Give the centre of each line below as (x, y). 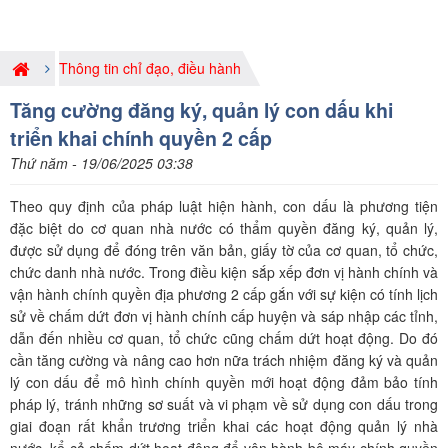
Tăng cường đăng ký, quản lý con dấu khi (201, 110)
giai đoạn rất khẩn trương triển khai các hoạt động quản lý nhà (224, 426)
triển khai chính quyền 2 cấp (141, 138)
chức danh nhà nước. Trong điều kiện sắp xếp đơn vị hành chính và (224, 272)
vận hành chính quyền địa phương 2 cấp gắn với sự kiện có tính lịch (224, 294)
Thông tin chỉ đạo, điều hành (150, 68)
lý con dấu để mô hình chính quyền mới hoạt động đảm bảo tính (224, 382)
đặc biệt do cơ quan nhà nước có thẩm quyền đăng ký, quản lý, (224, 228)
